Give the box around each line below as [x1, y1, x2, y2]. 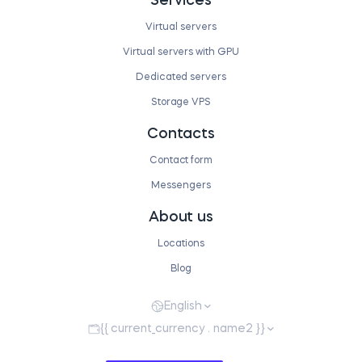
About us [148, 210, 214, 225]
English [164, 301, 202, 313]
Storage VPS [150, 98, 212, 108]
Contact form [149, 156, 213, 166]
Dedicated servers [135, 73, 227, 83]
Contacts [146, 127, 216, 142]
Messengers [151, 181, 211, 192]
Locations [158, 239, 204, 250]
